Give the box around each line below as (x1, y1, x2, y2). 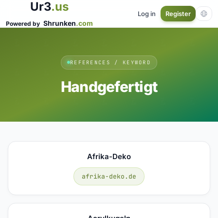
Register (165, 10, 191, 18)
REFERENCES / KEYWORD (70, 58, 151, 66)
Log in (138, 9, 156, 18)
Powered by (6, 20, 41, 27)
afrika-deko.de (82, 172, 136, 181)
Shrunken (43, 19, 76, 27)
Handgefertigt (60, 77, 158, 95)
